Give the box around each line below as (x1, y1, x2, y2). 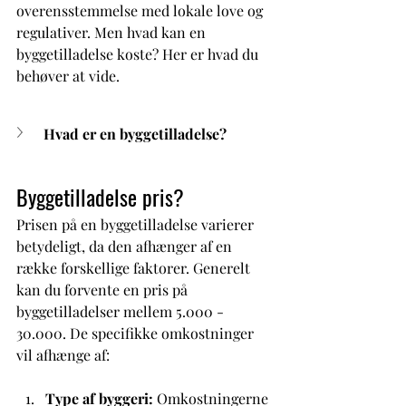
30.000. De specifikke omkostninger (16, 324, 257, 343)
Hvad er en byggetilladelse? (43, 124, 227, 143)
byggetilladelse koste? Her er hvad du (16, 44, 262, 63)
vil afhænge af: (16, 345, 113, 364)
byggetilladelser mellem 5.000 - (16, 302, 227, 321)
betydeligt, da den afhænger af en (16, 237, 236, 256)
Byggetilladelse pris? (16, 180, 184, 213)
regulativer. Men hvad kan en (16, 23, 209, 42)
